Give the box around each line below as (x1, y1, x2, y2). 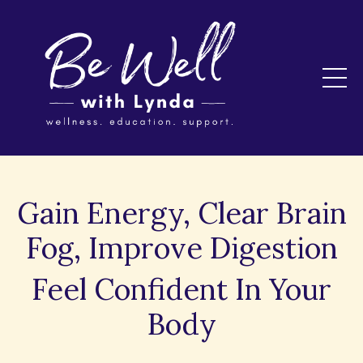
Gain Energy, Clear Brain (16, 194, 347, 232)
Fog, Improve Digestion (25, 228, 338, 267)
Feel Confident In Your (32, 270, 331, 308)
